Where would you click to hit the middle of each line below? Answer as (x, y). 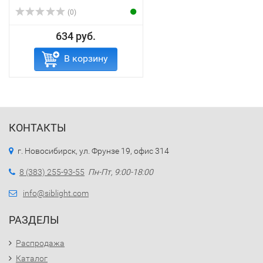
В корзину (86, 58)
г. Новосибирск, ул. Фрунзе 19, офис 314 (93, 151)
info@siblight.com (56, 193)
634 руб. (76, 36)
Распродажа (40, 243)
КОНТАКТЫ (38, 128)
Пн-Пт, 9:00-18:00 (121, 172)
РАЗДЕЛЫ (34, 220)
